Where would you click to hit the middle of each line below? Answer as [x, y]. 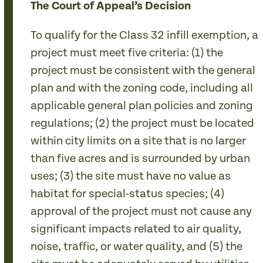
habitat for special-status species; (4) [128, 194]
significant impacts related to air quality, [136, 229]
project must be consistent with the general [143, 71]
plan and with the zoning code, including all [142, 88]
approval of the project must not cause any [141, 212]
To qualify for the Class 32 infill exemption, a [145, 36]
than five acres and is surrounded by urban [141, 159]
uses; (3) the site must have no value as [131, 176]
